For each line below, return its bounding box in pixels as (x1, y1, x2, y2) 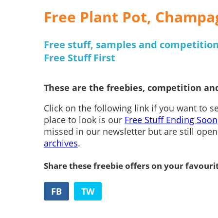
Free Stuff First (43, 51, 115, 64)
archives (43, 137, 78, 149)
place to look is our (43, 114, 125, 126)
